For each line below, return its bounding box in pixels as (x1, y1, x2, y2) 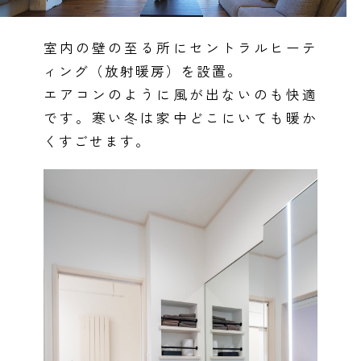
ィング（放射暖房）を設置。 (43, 61, 243, 81)
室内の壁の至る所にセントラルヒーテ (43, 38, 318, 58)
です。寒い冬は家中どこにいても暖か (43, 108, 318, 128)
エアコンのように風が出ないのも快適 (43, 85, 318, 105)
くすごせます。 (43, 131, 151, 151)
